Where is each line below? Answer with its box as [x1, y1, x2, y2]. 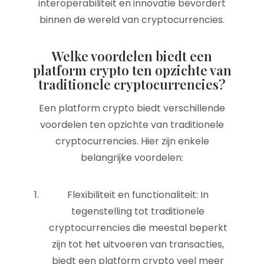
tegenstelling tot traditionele [71, 204, 204, 218]
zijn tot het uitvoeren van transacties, [52, 237, 224, 251]
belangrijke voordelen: [81, 151, 183, 164]
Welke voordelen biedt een [52, 47, 212, 65]
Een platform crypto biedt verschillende [39, 101, 225, 115]
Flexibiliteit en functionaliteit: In [67, 188, 209, 202]
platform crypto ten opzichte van [32, 61, 232, 79]
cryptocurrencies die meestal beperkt [48, 221, 227, 235]
